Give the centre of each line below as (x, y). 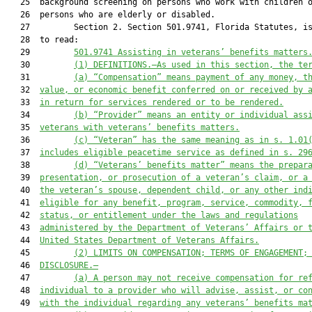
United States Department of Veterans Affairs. (149, 240)
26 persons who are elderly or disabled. (110, 15)
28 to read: (42, 40)
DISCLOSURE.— (69, 265)
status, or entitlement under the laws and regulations (169, 215)
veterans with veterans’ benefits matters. (140, 127)
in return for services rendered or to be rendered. (162, 102)
